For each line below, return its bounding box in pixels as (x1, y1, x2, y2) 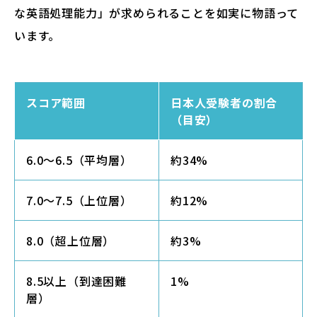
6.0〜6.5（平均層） (26, 151, 132, 168)
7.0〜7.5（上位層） (26, 192, 132, 209)
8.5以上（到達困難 (26, 272, 127, 289)
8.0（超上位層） (26, 232, 115, 249)
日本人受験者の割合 (171, 94, 278, 111)
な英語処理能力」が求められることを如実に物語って (14, 4, 299, 21)
